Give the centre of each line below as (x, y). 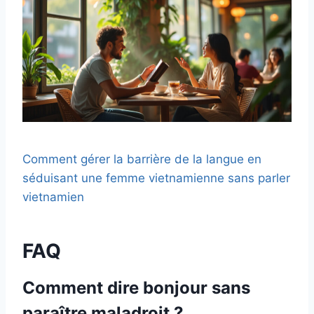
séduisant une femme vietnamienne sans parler (156, 178)
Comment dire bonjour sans (136, 287)
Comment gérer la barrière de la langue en (142, 159)
